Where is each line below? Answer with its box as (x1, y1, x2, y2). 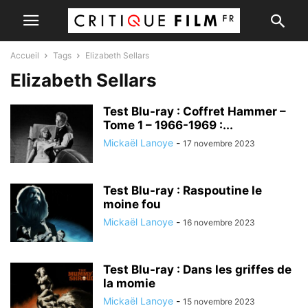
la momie (103, 276, 155, 290)
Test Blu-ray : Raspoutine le (103, 184, 262, 197)
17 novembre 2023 (183, 138, 255, 148)
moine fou (103, 197, 161, 211)
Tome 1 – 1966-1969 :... (103, 118, 233, 132)
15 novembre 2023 (183, 296, 255, 307)
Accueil (10, 50, 39, 60)
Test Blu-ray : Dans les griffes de (103, 263, 291, 276)
